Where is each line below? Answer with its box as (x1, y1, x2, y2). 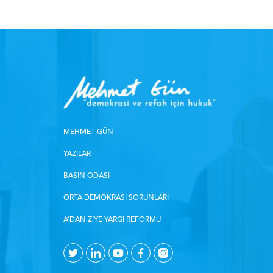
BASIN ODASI (63, 172, 110, 180)
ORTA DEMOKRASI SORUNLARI (63, 194, 169, 202)
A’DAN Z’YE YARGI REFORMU (63, 216, 161, 224)
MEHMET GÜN (63, 129, 114, 136)
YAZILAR (63, 151, 91, 158)
